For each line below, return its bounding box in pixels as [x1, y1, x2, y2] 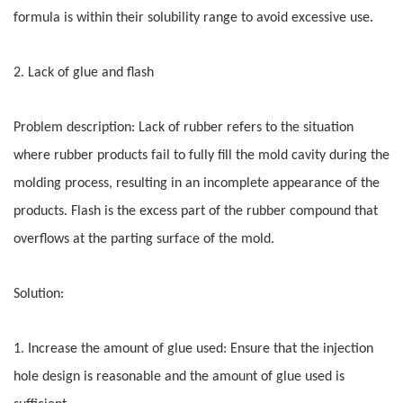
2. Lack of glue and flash [13, 66, 154, 81]
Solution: [13, 287, 64, 302]
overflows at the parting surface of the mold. [13, 232, 274, 247]
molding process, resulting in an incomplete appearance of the [13, 176, 380, 192]
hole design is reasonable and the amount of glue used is [13, 370, 345, 385]
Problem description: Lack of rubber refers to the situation [13, 121, 354, 136]
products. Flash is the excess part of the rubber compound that [13, 204, 378, 219]
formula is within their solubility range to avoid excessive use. [13, 11, 373, 26]
